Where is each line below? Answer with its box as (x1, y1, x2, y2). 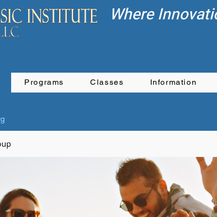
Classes (90, 77, 124, 87)
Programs (24, 77, 64, 87)
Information (150, 77, 197, 87)
